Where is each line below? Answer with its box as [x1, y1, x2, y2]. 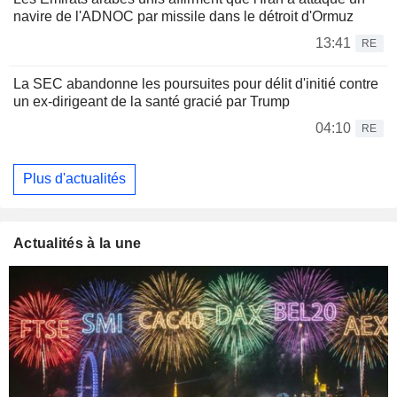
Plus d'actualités [23, 171, 126, 187]
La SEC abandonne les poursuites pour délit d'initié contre [13, 75, 378, 91]
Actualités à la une [13, 235, 142, 251]
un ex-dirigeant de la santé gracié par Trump [13, 93, 290, 109]
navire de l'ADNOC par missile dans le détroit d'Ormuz [13, 8, 354, 24]
